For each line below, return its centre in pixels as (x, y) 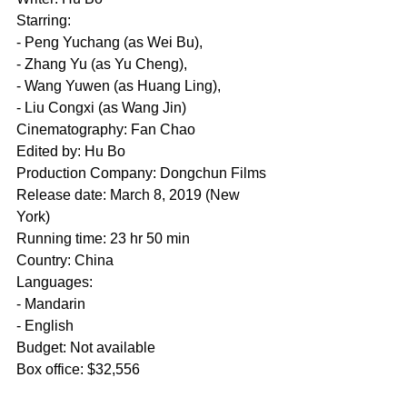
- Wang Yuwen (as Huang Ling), (120, 85)
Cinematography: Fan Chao (106, 129)
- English (45, 325)
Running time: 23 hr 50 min (103, 238)
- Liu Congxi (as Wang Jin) (101, 107)
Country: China (65, 260)
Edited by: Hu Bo (71, 151)
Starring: (45, 20)
